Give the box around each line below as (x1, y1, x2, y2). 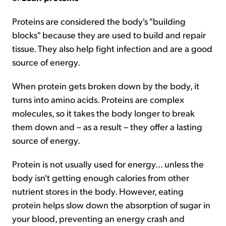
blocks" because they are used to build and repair (12, 29, 206, 40)
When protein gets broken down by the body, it (12, 80, 199, 91)
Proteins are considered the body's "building (12, 15, 186, 27)
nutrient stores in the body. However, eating (12, 185, 184, 197)
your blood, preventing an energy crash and (12, 212, 185, 224)
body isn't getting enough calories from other (12, 172, 189, 183)
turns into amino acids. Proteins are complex (12, 93, 184, 105)
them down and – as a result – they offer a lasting (12, 121, 202, 132)
